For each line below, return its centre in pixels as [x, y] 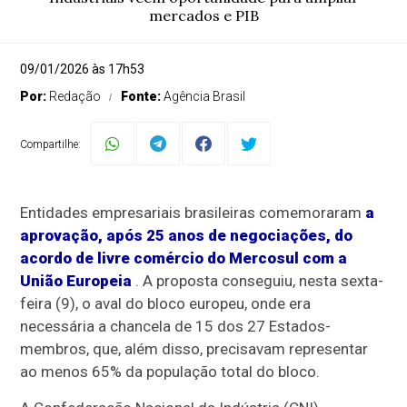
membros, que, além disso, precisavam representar [194, 349]
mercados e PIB [203, 15]
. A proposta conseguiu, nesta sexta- [258, 281]
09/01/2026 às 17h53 [83, 69]
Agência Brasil [205, 96]
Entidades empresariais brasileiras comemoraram [193, 213]
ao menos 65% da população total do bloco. [170, 372]
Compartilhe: [51, 144]
